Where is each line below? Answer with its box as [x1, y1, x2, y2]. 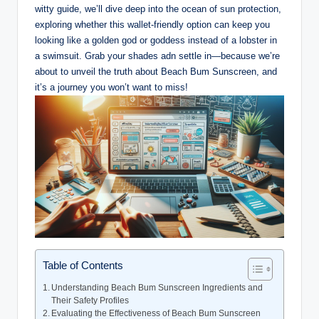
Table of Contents [43, 258, 123, 271]
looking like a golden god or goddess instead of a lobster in [35, 34, 277, 46]
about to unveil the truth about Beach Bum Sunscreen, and [35, 66, 277, 77]
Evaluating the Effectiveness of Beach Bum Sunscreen [51, 308, 261, 318]
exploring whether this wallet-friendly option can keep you [35, 19, 270, 30]
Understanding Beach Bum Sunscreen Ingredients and [51, 283, 263, 292]
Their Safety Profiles [51, 296, 130, 305]
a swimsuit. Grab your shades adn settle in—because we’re [35, 50, 280, 61]
